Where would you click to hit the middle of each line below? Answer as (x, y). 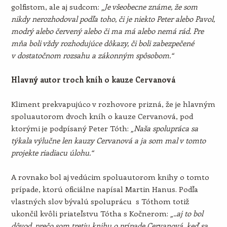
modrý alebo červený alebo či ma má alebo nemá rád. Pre (107, 31)
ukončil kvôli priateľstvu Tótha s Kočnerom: (90, 213)
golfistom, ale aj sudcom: (56, 7)
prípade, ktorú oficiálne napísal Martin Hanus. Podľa (104, 189)
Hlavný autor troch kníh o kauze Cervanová (93, 80)
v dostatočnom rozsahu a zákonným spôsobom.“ (92, 55)
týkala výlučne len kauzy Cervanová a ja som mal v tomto (108, 140)
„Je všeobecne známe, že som (149, 7)
